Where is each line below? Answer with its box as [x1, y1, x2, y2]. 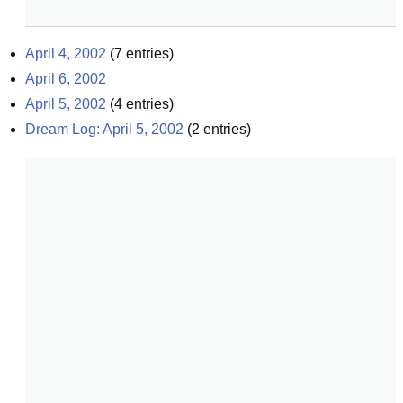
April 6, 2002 [25, 71, 106, 86]
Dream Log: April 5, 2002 [25, 121, 184, 137]
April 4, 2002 [25, 46, 106, 61]
